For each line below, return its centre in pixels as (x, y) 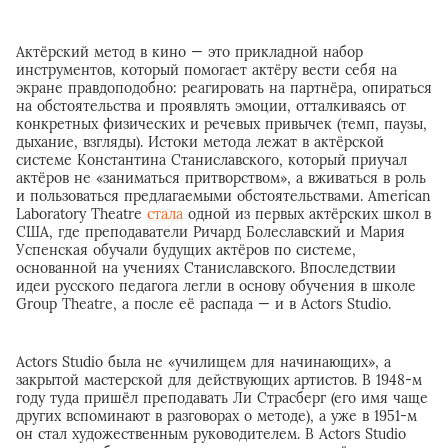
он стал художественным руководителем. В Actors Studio (211, 433)
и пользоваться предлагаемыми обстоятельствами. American (223, 195)
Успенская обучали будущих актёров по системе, (186, 249)
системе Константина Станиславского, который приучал (211, 159)
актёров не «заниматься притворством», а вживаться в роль (221, 177)
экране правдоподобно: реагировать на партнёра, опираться (224, 87)
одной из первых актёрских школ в (307, 213)
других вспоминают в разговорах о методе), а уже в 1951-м (216, 415)
